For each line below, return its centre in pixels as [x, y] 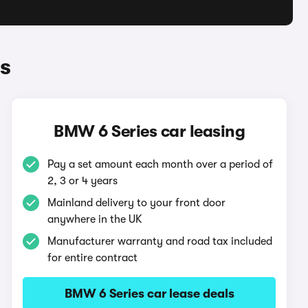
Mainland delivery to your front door [137, 203]
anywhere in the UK [95, 219]
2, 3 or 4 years [83, 181]
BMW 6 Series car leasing [150, 131]
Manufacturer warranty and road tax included [160, 241]
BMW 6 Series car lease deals [149, 294]
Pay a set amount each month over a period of [161, 164]
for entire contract [93, 258]
